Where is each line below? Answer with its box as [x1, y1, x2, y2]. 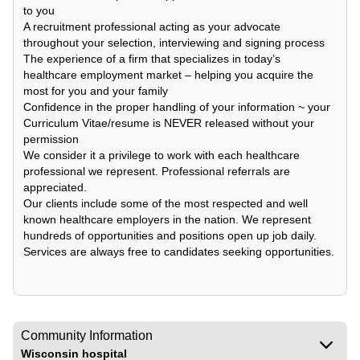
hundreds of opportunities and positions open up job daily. [23, 229, 317, 242]
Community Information [21, 329, 153, 342]
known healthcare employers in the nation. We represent [23, 213, 311, 226]
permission [23, 133, 79, 145]
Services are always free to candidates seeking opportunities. [23, 245, 334, 258]
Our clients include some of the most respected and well [23, 197, 308, 210]
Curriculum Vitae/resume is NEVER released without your [23, 117, 314, 129]
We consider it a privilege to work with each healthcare [23, 149, 300, 162]
